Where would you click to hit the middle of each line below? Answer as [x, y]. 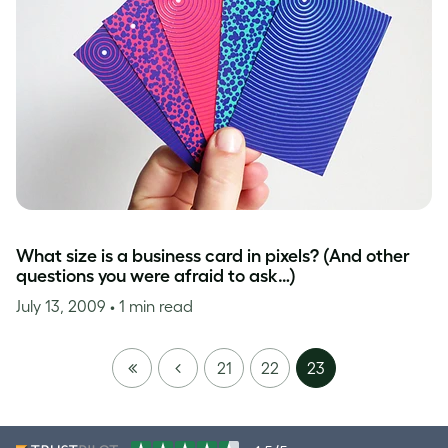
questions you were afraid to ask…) [156, 276]
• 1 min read [151, 306]
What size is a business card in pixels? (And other [213, 256]
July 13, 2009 [63, 306]
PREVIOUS [202, 367]
